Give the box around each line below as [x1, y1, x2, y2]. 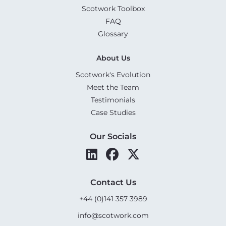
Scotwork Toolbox [81, 4, 145, 13]
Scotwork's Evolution [76, 70, 150, 79]
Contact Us [90, 177, 136, 187]
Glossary [98, 29, 128, 38]
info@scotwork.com [77, 210, 149, 220]
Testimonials [91, 95, 135, 104]
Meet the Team [87, 82, 139, 92]
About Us [96, 53, 130, 63]
